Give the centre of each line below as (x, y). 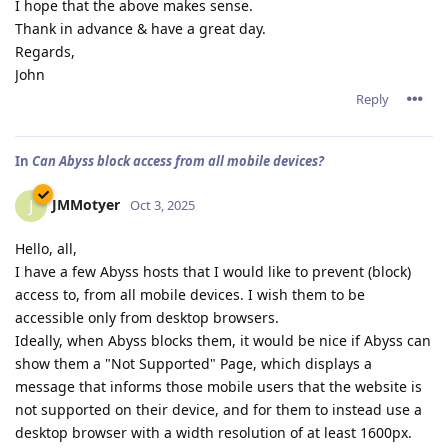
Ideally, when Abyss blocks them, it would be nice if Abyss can (223, 341)
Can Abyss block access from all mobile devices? (178, 161)
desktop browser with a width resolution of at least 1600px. (213, 433)
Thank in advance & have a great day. (140, 29)
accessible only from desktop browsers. (147, 318)
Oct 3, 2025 (162, 204)
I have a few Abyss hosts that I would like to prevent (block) (213, 272)
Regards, (45, 52)
